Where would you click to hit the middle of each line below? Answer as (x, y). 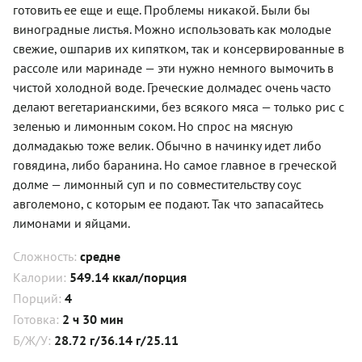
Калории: (41, 277)
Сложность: (46, 256)
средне (100, 256)
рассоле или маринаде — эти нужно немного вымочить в (173, 67)
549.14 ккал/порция (128, 277)
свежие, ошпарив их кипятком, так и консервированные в (179, 48)
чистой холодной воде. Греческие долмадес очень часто (172, 87)
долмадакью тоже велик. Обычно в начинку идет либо (167, 145)
